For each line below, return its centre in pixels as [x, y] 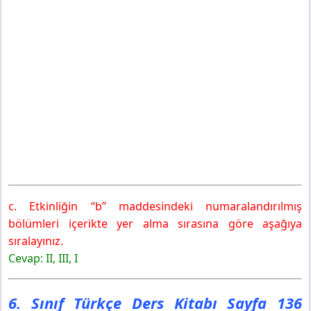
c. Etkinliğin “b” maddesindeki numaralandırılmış [155, 206]
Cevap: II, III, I [43, 258]
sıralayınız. [36, 241]
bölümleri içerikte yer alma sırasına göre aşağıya [155, 223]
